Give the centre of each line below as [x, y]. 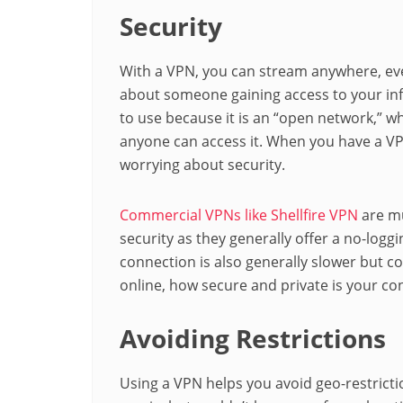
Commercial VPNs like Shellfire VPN [239, 215]
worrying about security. [202, 164]
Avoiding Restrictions [253, 338]
